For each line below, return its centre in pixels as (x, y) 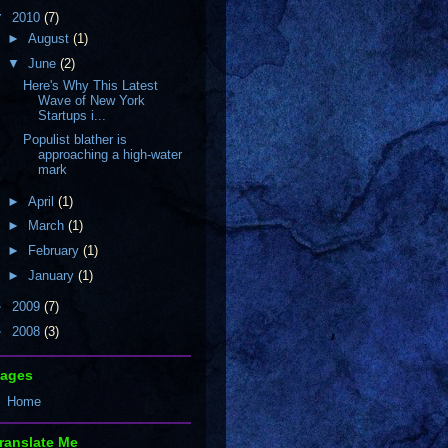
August (50, 39)
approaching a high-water (110, 155)
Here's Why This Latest (91, 85)
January (52, 275)
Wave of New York (92, 100)
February (55, 250)
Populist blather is (75, 140)
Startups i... (72, 115)
